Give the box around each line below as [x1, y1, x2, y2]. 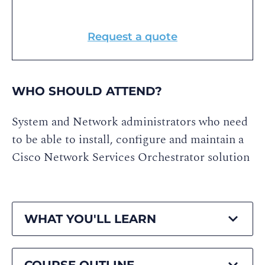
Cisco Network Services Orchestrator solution [12, 148, 250, 166]
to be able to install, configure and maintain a [12, 131, 244, 148]
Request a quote [88, 30, 177, 43]
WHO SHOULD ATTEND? [12, 84, 162, 98]
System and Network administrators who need [12, 113, 248, 131]
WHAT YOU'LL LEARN [24, 212, 156, 226]
